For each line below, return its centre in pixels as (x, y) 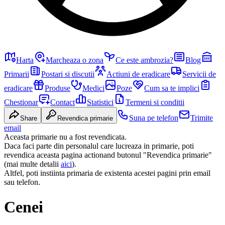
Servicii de (199, 74)
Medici (93, 88)
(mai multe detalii (31, 164)
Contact (63, 102)
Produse (58, 88)
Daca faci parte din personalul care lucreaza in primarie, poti (99, 146)
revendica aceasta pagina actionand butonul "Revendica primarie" (108, 155)
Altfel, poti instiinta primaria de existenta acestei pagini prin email (107, 173)
